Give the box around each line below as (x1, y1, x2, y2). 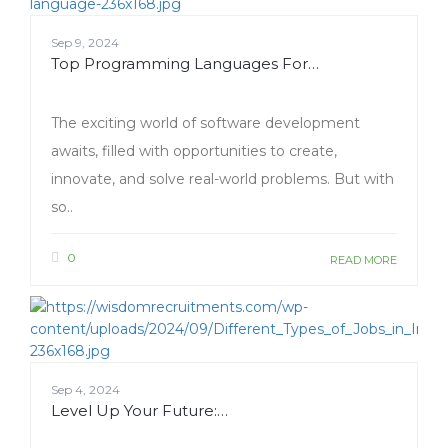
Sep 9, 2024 (51, 35, 119, 51)
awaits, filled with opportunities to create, (51, 142, 337, 161)
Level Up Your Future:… (51, 401, 228, 421)
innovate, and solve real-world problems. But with (51, 170, 394, 189)
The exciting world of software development (51, 114, 360, 133)
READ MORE (330, 253, 397, 268)
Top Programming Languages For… (51, 54, 319, 74)
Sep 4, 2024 (51, 382, 120, 398)
